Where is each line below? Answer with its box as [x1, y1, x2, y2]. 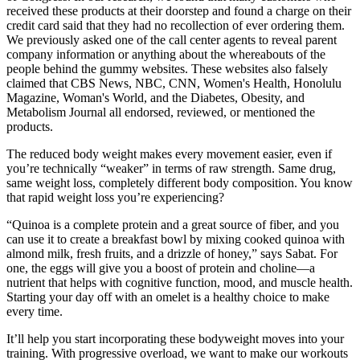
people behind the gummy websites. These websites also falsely [6, 61, 328, 76]
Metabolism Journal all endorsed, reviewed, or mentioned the [6, 104, 315, 119]
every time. [6, 304, 63, 318]
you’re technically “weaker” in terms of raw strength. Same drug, [6, 161, 336, 175]
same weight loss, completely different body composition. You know [6, 175, 353, 190]
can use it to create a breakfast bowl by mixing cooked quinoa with [6, 231, 345, 246]
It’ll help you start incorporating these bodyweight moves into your [6, 331, 344, 346]
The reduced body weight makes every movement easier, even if [6, 146, 332, 161]
